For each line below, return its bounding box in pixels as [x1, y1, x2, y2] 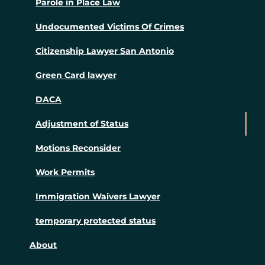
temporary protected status [35, 215, 156, 227]
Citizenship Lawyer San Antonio [35, 46, 174, 57]
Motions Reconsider [35, 143, 121, 154]
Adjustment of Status [35, 118, 128, 130]
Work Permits [35, 167, 95, 178]
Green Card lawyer [35, 70, 117, 81]
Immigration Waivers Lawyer [35, 191, 160, 202]
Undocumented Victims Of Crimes [35, 21, 184, 33]
